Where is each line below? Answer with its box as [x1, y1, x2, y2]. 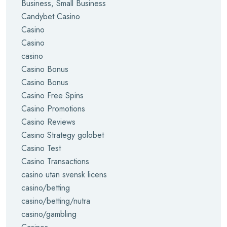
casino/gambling [21, 208, 77, 220]
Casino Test [21, 142, 61, 154]
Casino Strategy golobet [21, 129, 104, 141]
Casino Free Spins [21, 90, 84, 101]
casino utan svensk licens [21, 169, 107, 180]
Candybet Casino [21, 11, 80, 22]
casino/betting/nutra [21, 195, 90, 207]
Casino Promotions [21, 103, 85, 115]
